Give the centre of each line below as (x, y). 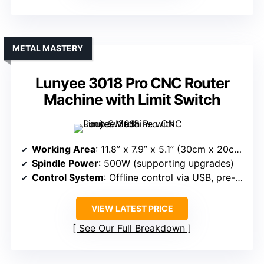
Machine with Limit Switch (132, 100)
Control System (68, 178)
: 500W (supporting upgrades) (166, 164)
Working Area (64, 149)
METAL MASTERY (48, 48)
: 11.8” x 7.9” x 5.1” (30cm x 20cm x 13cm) (165, 149)
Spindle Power (65, 164)
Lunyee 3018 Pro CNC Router (132, 83)
